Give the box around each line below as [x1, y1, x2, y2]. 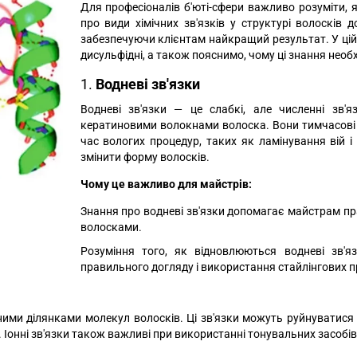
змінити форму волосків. [80, 151, 210, 163]
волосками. [80, 221, 142, 233]
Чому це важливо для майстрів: [80, 178, 252, 190]
